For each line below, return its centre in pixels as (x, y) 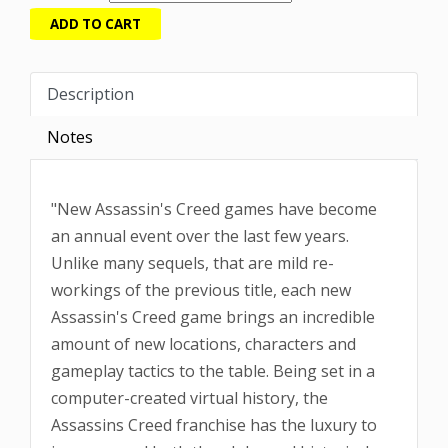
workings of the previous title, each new (201, 290)
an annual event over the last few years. (200, 236)
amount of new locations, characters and (203, 344)
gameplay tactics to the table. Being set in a (213, 371)
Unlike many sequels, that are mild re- (192, 263)
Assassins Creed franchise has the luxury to (214, 425)
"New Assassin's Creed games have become (214, 209)
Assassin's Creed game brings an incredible (213, 317)
